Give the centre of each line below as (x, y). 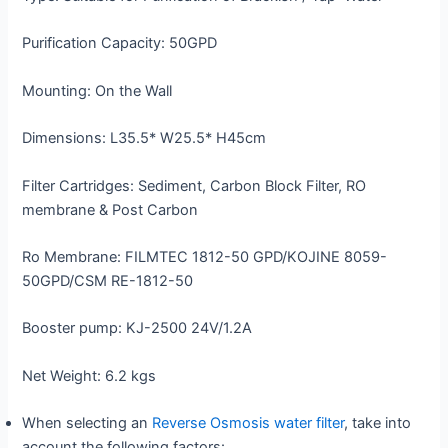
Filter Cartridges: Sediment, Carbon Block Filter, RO (194, 185)
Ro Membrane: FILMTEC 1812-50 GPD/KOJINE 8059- (205, 256)
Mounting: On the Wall (97, 90)
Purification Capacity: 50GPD (120, 43)
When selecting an (87, 422)
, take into (378, 422)
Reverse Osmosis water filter (248, 422)
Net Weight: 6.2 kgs (89, 375)
